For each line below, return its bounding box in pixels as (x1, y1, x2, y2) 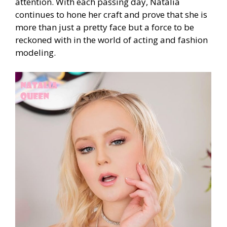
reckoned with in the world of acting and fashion (15, 34, 208, 46)
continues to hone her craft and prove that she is (15, 9, 207, 21)
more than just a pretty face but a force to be (15, 21, 194, 33)
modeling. (15, 47, 56, 59)
